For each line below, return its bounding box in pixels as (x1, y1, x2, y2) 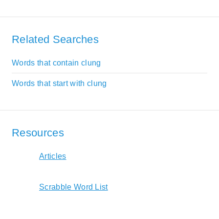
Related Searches (12, 33, 99, 45)
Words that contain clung (12, 59, 101, 67)
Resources (12, 126, 64, 139)
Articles (39, 152, 66, 161)
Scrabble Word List (39, 182, 108, 191)
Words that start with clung (12, 79, 107, 88)
